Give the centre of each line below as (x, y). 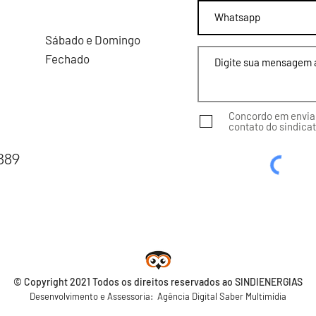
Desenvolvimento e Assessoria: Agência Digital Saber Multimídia (158, 296)
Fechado (67, 58)
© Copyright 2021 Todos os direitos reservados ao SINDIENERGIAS (158, 281)
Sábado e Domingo (93, 39)
